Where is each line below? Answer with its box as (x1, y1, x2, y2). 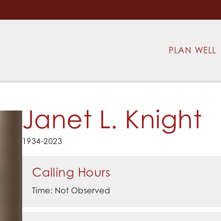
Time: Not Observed (32, 185, 110, 195)
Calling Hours (32, 165, 110, 180)
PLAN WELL (168, 45, 217, 55)
